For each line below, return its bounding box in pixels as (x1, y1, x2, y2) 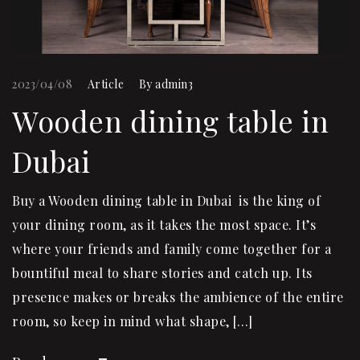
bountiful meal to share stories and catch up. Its (12, 264, 313, 281)
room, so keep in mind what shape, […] (12, 312, 253, 329)
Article (87, 76, 124, 92)
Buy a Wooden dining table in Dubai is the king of (12, 191, 321, 209)
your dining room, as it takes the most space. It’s (12, 215, 316, 233)
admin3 (155, 76, 193, 92)
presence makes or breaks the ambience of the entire (12, 288, 344, 305)
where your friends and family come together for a (12, 239, 332, 257)
